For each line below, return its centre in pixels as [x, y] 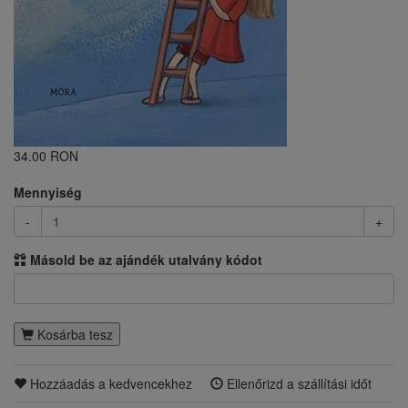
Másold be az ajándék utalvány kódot [144, 260]
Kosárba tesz [73, 334]
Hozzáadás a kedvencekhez [109, 383]
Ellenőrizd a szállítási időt [297, 383]
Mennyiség [48, 192]
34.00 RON [46, 156]
